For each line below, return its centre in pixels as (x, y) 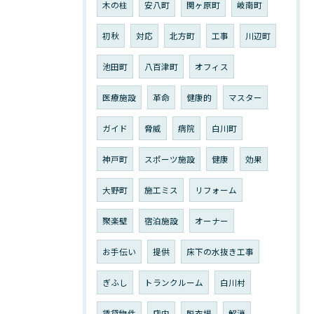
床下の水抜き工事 (220, 252)
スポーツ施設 (170, 159)
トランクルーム (174, 282)
